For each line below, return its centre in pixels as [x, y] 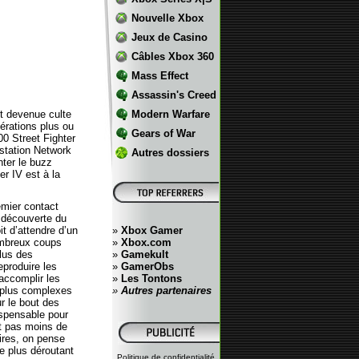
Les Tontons [151, 278]
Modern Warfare [170, 114]
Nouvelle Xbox [167, 18]
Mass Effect [159, 76]
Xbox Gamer [151, 230]
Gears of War [163, 133]
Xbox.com [146, 242]
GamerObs [147, 266]
